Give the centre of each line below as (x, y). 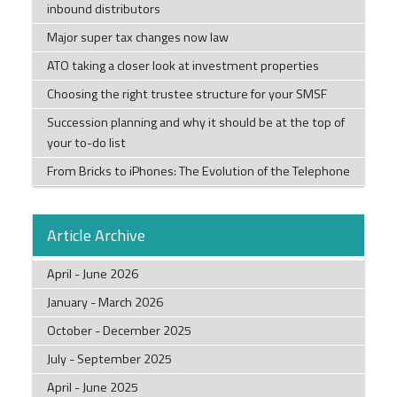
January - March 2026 (105, 303)
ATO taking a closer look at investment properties (183, 66)
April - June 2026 (92, 274)
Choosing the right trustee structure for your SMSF (187, 94)
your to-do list (86, 143)
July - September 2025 (109, 359)
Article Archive (96, 236)
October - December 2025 (119, 331)
